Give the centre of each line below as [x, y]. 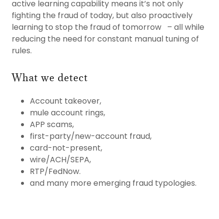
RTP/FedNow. [55, 171]
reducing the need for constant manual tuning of [105, 39]
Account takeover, [66, 101]
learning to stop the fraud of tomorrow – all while [108, 27]
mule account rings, [68, 113]
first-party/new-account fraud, [91, 136]
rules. [22, 51]
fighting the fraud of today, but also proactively [102, 15]
